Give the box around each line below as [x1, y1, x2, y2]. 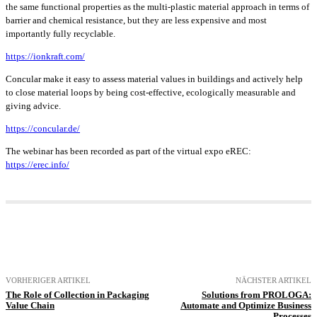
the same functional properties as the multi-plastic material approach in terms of [6, 1, 309, 13]
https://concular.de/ [6, 123, 80, 134]
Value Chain [6, 300, 54, 311]
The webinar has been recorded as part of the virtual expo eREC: [6, 146, 251, 157]
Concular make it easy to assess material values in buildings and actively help [6, 74, 303, 85]
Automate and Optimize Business [180, 300, 311, 311]
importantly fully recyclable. [6, 28, 115, 40]
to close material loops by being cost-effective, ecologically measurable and [6, 87, 296, 98]
